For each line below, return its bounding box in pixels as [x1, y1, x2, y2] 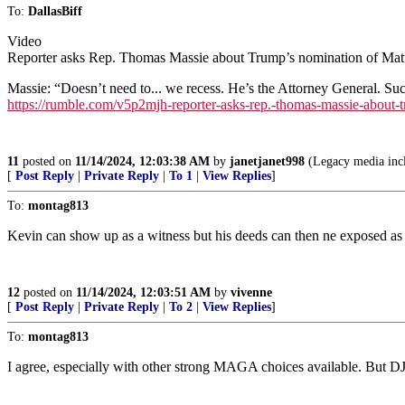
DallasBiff [28, 5, 82, 19]
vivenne [231, 286, 272, 300]
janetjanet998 [230, 155, 305, 169]
